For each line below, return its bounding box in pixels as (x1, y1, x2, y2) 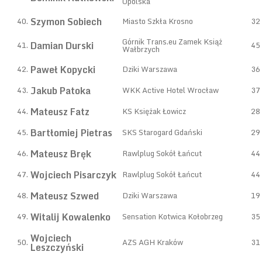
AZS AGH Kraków (122, 236, 183, 249)
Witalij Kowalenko (30, 209, 111, 225)
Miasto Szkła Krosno (122, 15, 193, 27)
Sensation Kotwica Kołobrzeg (122, 210, 223, 223)
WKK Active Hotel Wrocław (122, 84, 219, 96)
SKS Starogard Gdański (122, 126, 202, 139)
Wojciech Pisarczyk (30, 167, 116, 182)
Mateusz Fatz (30, 104, 89, 119)
